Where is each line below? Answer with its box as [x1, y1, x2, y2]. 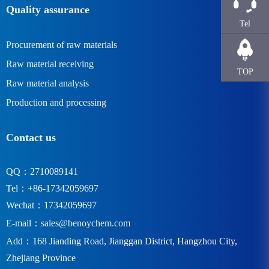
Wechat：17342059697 [6, 200, 97, 210]
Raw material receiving [6, 59, 94, 69]
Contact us [6, 131, 56, 144]
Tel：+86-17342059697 [6, 183, 98, 193]
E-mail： [6, 218, 41, 228]
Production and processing [6, 97, 106, 107]
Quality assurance [6, 4, 89, 16]
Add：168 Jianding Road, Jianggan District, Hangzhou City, [6, 236, 237, 246]
